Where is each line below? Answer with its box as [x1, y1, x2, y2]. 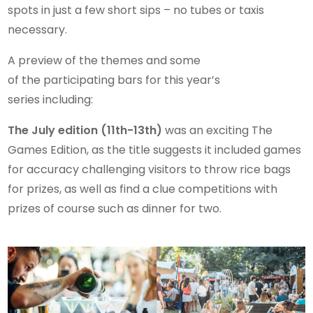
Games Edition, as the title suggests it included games [8, 142, 302, 159]
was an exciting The [162, 122, 273, 139]
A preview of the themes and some [8, 52, 201, 69]
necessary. [8, 22, 68, 38]
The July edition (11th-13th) [8, 122, 163, 139]
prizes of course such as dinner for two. [8, 201, 222, 217]
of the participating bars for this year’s [8, 72, 221, 89]
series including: [8, 92, 94, 108]
